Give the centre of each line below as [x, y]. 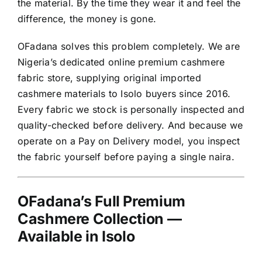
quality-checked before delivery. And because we [130, 125]
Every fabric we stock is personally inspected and [131, 110]
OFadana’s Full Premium [101, 201]
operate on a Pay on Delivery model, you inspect [129, 141]
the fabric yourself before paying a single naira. [126, 157]
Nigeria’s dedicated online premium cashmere [121, 62]
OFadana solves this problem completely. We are [129, 46]
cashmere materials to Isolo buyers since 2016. [124, 94]
